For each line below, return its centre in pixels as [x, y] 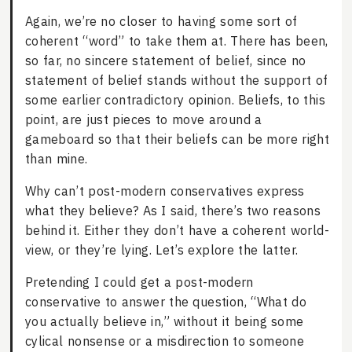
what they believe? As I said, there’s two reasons [173, 211]
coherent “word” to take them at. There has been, [176, 41]
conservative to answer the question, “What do [166, 302]
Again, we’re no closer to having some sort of [161, 22]
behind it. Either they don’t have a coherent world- [177, 231]
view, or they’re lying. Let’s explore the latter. [161, 250]
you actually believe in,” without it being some [164, 322]
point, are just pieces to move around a [143, 120]
